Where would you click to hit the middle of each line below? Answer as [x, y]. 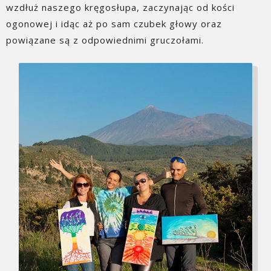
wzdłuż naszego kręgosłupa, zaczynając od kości [120, 8]
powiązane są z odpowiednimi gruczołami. [105, 40]
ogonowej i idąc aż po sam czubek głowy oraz [114, 24]
